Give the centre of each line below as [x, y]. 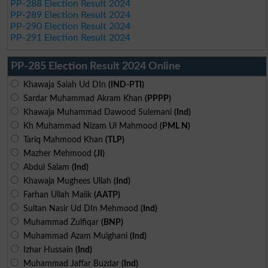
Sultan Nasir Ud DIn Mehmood [79, 208]
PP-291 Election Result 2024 [71, 37]
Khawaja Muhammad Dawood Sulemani [96, 112]
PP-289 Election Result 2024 [71, 15]
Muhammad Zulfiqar [60, 222]
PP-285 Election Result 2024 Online [95, 66]
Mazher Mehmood [56, 153]
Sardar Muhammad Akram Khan [81, 98]
